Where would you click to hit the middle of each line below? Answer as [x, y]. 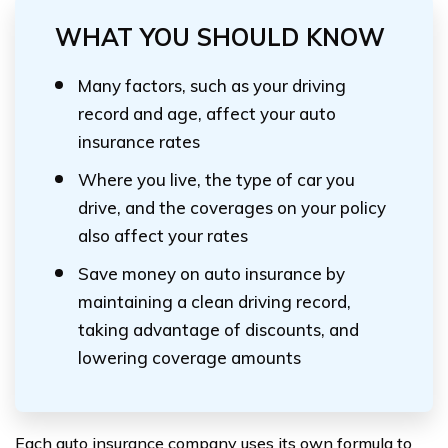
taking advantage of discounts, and [218, 329]
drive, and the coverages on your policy [232, 207]
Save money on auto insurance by [211, 273]
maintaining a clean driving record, [214, 301]
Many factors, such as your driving [212, 85]
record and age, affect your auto [207, 113]
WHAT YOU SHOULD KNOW [220, 37]
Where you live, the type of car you [216, 179]
